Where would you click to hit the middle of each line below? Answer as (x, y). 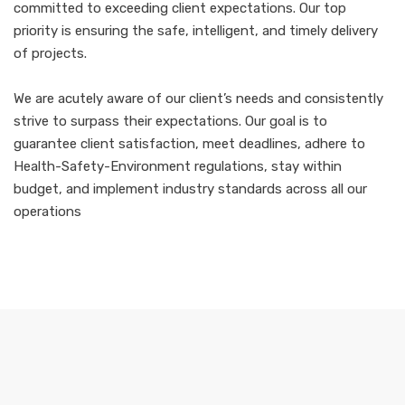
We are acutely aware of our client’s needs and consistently (198, 98)
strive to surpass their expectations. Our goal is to (170, 121)
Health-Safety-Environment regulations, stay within (178, 166)
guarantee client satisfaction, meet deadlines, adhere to (189, 143)
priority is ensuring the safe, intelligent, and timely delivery (196, 30)
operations (47, 211)
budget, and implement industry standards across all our (190, 188)
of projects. (50, 53)
